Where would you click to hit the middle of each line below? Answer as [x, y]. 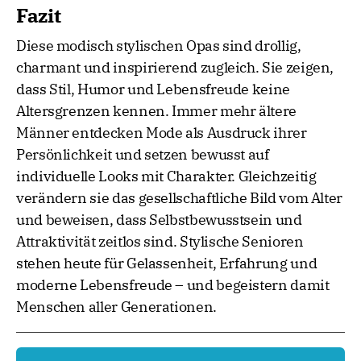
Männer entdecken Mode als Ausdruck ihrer [162, 133]
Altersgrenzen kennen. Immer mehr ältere [156, 111]
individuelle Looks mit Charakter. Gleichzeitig [166, 176]
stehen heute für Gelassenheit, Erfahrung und [167, 263]
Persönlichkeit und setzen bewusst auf [143, 155]
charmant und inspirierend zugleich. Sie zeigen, [175, 68]
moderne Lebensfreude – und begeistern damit [173, 285]
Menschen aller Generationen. [116, 307]
